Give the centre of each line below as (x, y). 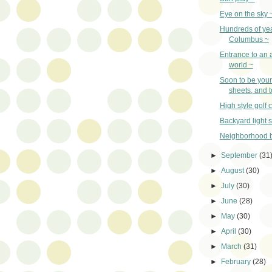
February (237, 262)
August (234, 171)
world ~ (241, 65)
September (240, 156)
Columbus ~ (249, 39)
